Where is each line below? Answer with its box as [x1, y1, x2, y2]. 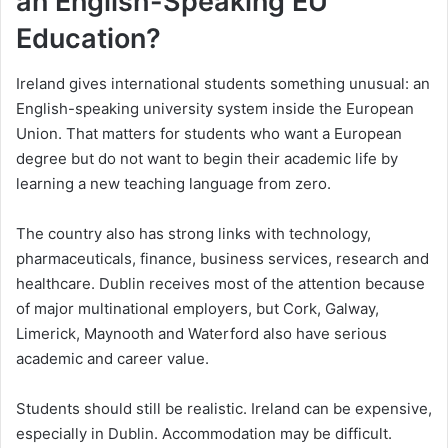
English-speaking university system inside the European [16, 98, 414, 118]
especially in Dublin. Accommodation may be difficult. [16, 423, 392, 443]
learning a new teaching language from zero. [16, 173, 331, 193]
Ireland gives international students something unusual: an [16, 73, 430, 93]
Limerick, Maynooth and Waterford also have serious [16, 323, 387, 343]
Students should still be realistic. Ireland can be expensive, [16, 398, 432, 418]
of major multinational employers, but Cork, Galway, [16, 298, 379, 318]
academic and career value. [16, 348, 209, 368]
